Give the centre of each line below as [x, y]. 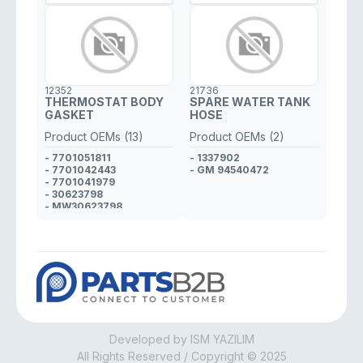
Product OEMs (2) [237, 137]
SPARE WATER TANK [250, 102]
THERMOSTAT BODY [104, 102]
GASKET [69, 115]
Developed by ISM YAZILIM [181, 339]
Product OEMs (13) [94, 137]
